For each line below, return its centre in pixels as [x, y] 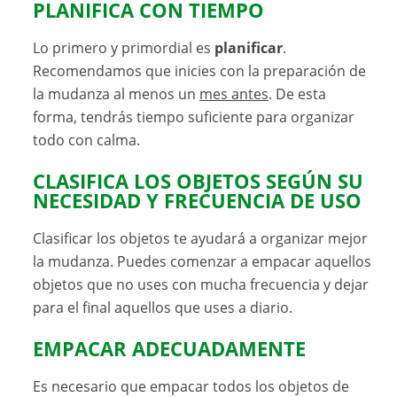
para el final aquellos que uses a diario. [163, 307]
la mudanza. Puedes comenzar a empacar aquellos [202, 261]
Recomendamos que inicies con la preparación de [200, 70]
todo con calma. [87, 140]
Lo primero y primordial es [124, 47]
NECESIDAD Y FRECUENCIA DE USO [198, 200]
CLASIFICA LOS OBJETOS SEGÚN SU [198, 181]
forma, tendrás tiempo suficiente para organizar [194, 117]
